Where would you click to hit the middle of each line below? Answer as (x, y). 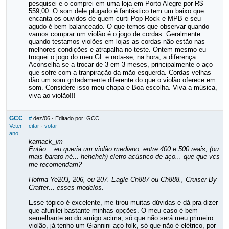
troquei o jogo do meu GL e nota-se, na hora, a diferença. (113, 57)
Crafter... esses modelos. (66, 187)
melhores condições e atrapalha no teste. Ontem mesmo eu (117, 49)
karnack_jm (45, 141)
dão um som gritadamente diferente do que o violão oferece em (122, 80)
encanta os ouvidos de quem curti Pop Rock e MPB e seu (114, 19)
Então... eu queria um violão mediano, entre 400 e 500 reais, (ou (123, 149)
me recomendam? (55, 164)
